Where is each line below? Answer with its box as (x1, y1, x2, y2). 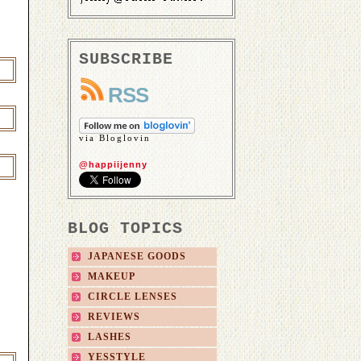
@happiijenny (78, 160, 147, 170)
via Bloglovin (78, 134, 151, 143)
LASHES (87, 331, 131, 343)
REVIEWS (87, 311, 140, 323)
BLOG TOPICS (67, 219, 183, 239)
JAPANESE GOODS (87, 251, 186, 263)
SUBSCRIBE (78, 50, 173, 69)
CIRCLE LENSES (87, 291, 177, 303)
